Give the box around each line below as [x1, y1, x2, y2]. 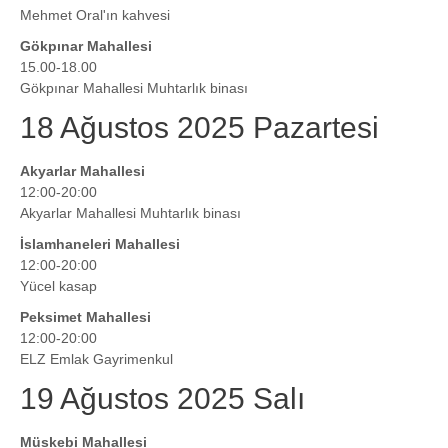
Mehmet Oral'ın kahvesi [20, 7, 170, 24]
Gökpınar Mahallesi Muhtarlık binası [20, 80, 248, 97]
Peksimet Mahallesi [20, 309, 151, 326]
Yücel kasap [20, 278, 97, 295]
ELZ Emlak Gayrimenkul [20, 351, 173, 368]
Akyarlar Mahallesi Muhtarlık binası [20, 205, 241, 222]
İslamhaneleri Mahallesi [20, 236, 180, 253]
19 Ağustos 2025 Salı [20, 382, 305, 416]
